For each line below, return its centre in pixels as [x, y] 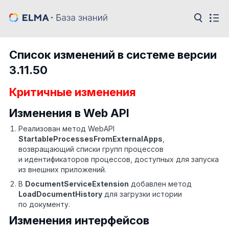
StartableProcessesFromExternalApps [90, 139]
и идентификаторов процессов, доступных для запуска [119, 159]
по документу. [44, 204]
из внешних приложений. [62, 170]
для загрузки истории [142, 194]
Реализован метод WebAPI [66, 129]
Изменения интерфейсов [79, 221]
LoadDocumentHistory [60, 194]
